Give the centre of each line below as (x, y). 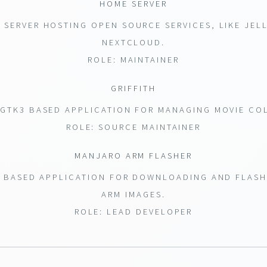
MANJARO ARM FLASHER (133, 155)
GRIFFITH (133, 88)
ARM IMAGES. (133, 194)
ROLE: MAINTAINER (133, 59)
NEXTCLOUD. (133, 42)
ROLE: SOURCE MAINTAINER (133, 127)
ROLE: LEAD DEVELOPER (133, 211)
